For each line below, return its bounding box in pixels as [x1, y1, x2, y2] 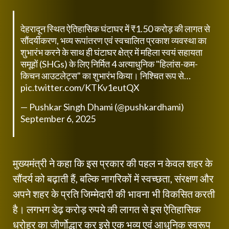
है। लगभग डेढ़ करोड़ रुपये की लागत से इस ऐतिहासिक [13, 202, 201, 215]
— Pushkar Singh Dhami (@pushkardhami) [20, 101, 184, 112]
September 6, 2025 [20, 112, 96, 124]
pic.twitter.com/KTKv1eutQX [20, 81, 140, 93]
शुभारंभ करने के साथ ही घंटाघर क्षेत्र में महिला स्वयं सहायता [20, 46, 202, 58]
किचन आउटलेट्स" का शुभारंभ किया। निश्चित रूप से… [20, 70, 191, 81]
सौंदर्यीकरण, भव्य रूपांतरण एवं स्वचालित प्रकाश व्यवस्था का [20, 34, 207, 46]
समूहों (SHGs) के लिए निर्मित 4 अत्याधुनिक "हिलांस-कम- [20, 58, 198, 70]
